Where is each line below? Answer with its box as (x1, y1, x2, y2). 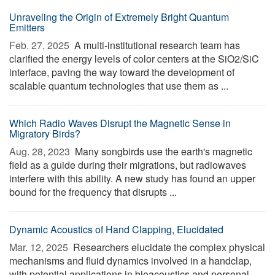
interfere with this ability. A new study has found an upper (9, 171, 255, 185)
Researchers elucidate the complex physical (71, 240, 265, 254)
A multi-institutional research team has (72, 38, 240, 52)
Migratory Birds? (9, 126, 80, 141)
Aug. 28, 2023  (9, 144, 72, 158)
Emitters (9, 20, 45, 34)
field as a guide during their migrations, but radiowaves (9, 158, 246, 172)
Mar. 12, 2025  (9, 240, 71, 254)
